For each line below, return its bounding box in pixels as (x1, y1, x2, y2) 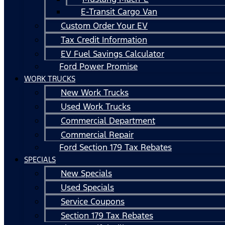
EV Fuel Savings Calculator (61, 48, 164, 59)
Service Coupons (61, 195, 125, 207)
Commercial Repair (61, 129, 134, 140)
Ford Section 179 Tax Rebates (59, 141, 172, 153)
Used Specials (61, 181, 114, 193)
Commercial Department (61, 115, 155, 126)
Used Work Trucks (61, 100, 131, 112)
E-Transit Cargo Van (81, 6, 157, 17)
